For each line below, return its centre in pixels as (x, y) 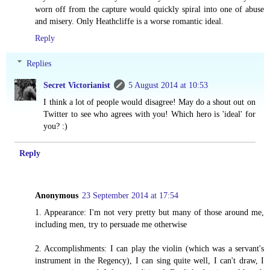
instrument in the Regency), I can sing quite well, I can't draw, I (149, 260)
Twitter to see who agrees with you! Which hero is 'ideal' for (149, 114)
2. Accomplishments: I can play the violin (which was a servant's (149, 248)
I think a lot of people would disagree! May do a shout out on (149, 102)
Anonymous (57, 195)
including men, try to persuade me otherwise (111, 224)
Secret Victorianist (77, 85)
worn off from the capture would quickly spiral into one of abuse (149, 9)
